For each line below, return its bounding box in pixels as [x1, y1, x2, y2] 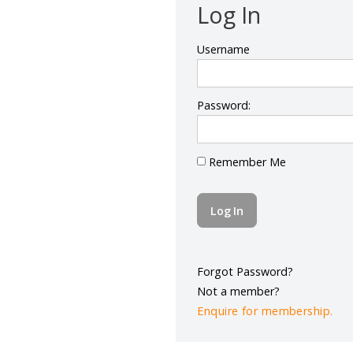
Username [219, 85, 278, 102]
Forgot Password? [219, 333, 326, 350]
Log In [219, 38, 291, 72]
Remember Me [229, 210, 318, 228]
